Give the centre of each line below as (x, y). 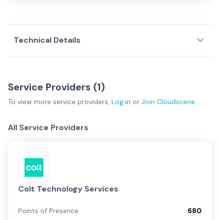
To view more (30, 102)
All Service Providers (48, 127)
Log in (121, 102)
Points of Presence (48, 211)
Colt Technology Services (68, 189)
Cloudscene (176, 102)
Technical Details (47, 40)
